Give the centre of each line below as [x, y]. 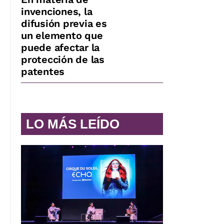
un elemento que [62, 35]
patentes [43, 71]
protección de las [63, 59]
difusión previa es [64, 23]
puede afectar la [60, 47]
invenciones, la [57, 11]
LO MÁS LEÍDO [73, 124]
